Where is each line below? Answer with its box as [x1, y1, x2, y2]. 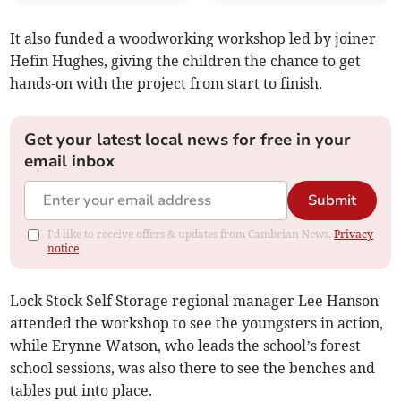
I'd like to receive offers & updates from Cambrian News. [47, 227, 335, 242]
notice [47, 242, 80, 256]
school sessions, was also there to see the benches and [10, 359, 376, 378]
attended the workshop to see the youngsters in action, [10, 314, 384, 333]
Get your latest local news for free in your [24, 129, 352, 151]
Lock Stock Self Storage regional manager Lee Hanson [10, 292, 380, 311]
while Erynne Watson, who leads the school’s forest [10, 337, 362, 355]
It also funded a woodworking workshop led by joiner [10, 30, 377, 48]
